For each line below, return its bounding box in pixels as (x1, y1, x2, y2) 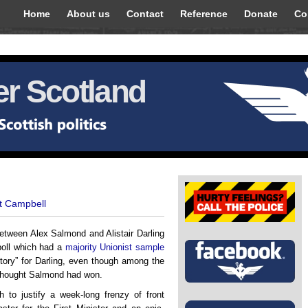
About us (67, 8, 110, 19)
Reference (180, 8, 228, 19)
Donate (244, 8, 278, 19)
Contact (126, 8, 164, 19)
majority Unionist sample (65, 242, 165, 252)
